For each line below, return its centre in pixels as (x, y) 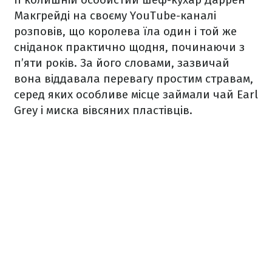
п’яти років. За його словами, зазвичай (122, 63)
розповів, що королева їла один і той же (125, 32)
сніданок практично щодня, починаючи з (129, 47)
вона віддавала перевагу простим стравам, (134, 79)
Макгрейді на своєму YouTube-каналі (115, 16)
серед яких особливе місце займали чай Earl (136, 95)
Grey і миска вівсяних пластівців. (103, 110)
